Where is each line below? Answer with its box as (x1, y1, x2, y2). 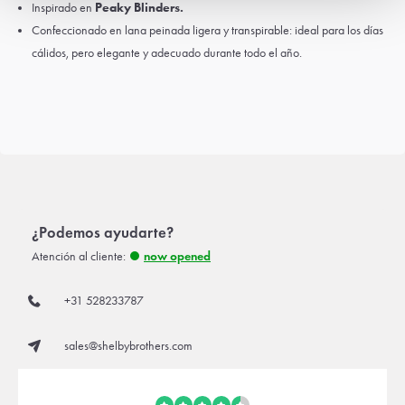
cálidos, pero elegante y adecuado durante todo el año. (32, 45, 302, 61)
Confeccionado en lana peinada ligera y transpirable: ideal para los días (32, 23, 383, 38)
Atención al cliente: (32, 249, 126, 264)
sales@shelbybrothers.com (64, 338, 193, 353)
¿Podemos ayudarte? (32, 223, 174, 242)
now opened (144, 249, 211, 264)
